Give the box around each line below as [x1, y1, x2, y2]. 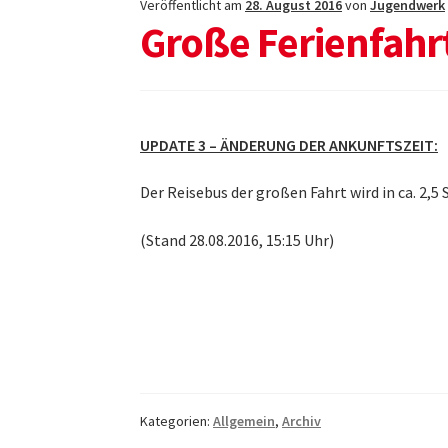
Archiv [282, 412, 322, 431]
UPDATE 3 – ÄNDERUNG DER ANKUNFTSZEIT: [140, 134, 439, 155]
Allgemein [213, 412, 276, 431]
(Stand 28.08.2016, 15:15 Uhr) [140, 229, 335, 250]
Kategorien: [140, 412, 214, 431]
